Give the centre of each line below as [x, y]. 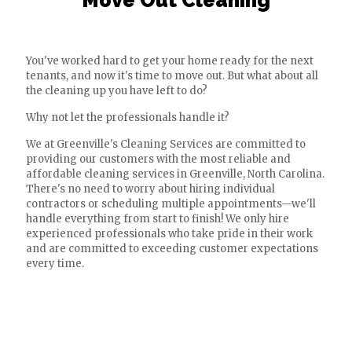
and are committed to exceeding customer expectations [172, 249]
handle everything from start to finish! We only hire [158, 219]
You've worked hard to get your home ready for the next [170, 61]
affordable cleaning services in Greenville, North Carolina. [175, 174]
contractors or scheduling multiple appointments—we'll [171, 204]
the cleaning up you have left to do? [117, 91]
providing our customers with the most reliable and [158, 159]
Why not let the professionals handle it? [128, 117]
